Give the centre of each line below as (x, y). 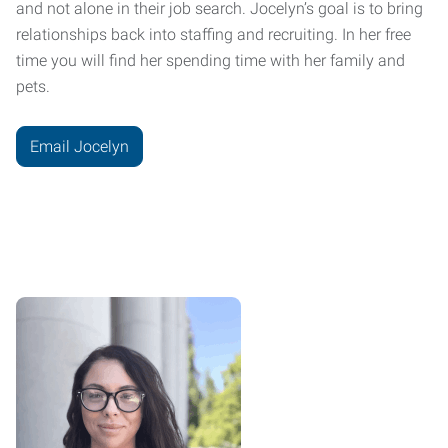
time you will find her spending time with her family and (210, 60)
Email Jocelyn (79, 146)
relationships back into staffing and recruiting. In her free (213, 34)
